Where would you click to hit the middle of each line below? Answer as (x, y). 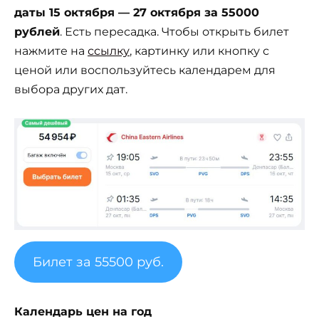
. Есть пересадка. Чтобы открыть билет (174, 31)
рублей (37, 31)
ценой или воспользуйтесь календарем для (145, 70)
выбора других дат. (71, 89)
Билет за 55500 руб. (98, 262)
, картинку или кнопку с (199, 51)
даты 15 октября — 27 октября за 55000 (137, 12)
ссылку (109, 51)
